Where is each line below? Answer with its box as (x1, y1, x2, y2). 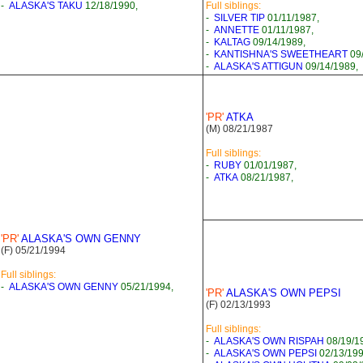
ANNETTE (214, 24, 259, 36)
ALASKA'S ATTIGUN (214, 61, 303, 72)
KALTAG (214, 36, 250, 48)
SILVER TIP (214, 12, 265, 23)
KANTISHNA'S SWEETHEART (214, 49, 348, 60)
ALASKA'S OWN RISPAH (214, 335, 324, 347)
